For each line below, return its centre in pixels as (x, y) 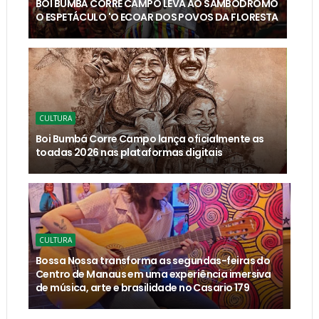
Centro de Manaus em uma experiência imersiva (153, 274)
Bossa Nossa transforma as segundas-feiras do (153, 260)
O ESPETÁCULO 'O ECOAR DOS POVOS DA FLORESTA (157, 17)
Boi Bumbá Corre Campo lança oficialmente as (150, 138)
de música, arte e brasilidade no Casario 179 (142, 287)
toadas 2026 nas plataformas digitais (129, 152)
